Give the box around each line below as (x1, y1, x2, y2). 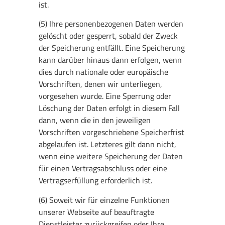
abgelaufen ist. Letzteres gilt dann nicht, (39, 138, 177, 151)
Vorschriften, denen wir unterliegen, (39, 78, 163, 90)
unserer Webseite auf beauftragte (39, 205, 155, 218)
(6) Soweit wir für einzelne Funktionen (39, 193, 170, 206)
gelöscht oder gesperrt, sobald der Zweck (39, 30, 178, 42)
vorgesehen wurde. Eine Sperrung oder (39, 90, 172, 102)
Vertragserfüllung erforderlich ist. (39, 174, 153, 187)
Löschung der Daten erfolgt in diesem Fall (39, 102, 180, 115)
